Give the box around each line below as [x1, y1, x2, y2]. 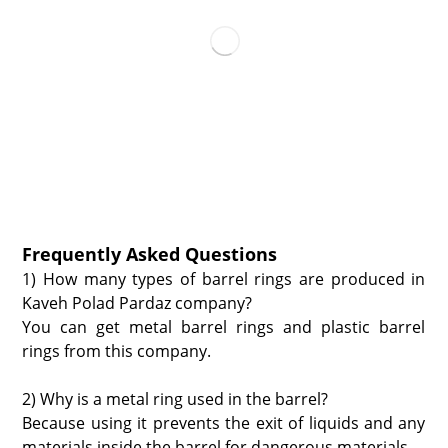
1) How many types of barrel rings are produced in [22, 267, 426, 290]
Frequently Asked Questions [22, 241, 278, 266]
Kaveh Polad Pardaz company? [22, 291, 253, 314]
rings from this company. [22, 339, 212, 362]
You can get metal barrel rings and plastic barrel [22, 315, 426, 338]
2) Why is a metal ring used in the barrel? [22, 387, 329, 410]
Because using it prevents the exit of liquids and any [22, 411, 426, 434]
